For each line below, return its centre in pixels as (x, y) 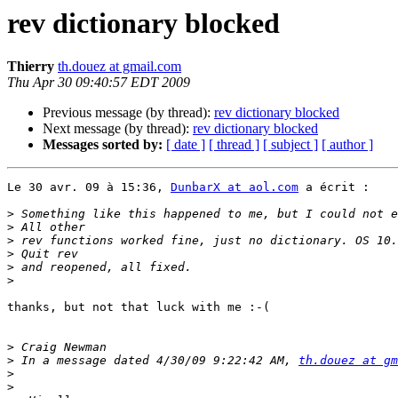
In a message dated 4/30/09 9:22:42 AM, (156, 361)
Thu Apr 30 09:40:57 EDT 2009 (99, 83)
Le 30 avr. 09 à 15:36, (89, 187)
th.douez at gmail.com (119, 67)
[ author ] (347, 145)
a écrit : (334, 187)
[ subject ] (291, 145)
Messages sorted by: (103, 145)
